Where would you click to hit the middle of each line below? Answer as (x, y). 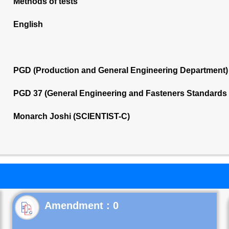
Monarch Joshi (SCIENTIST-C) (71, 116)
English (28, 24)
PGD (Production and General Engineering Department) (120, 70)
